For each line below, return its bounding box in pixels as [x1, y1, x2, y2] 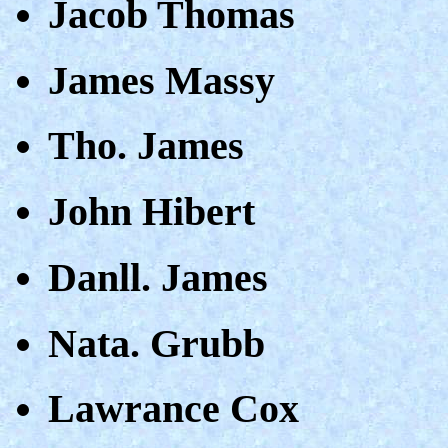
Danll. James [48, 254, 268, 300]
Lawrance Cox [48, 386, 299, 432]
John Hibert [48, 189, 255, 235]
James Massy [48, 57, 275, 103]
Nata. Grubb [48, 320, 265, 366]
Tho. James [48, 123, 244, 169]
